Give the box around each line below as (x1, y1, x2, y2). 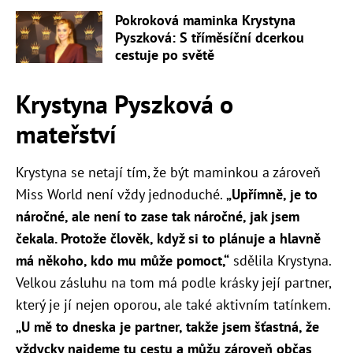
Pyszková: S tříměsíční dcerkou (115, 28, 304, 47)
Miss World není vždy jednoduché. (16, 185, 226, 204)
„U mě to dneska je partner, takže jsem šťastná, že (16, 318, 319, 336)
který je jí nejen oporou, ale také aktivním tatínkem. (16, 295, 330, 314)
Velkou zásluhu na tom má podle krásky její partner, (16, 273, 331, 292)
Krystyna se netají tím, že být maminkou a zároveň (16, 163, 321, 182)
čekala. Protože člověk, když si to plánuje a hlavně (16, 229, 321, 248)
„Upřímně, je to (226, 185, 318, 204)
